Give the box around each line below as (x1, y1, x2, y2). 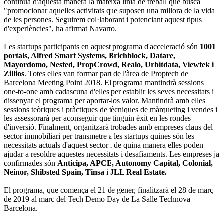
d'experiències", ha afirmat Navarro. (4, 24, 117, 33)
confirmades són (4, 159, 57, 168)
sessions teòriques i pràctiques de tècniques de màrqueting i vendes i (4, 105, 217, 114)
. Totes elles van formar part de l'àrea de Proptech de (24, 69, 188, 78)
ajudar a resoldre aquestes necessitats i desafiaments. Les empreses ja (4, 150, 219, 159)
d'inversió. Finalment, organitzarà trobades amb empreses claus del (4, 123, 213, 132)
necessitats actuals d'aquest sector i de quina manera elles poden (4, 141, 203, 150)
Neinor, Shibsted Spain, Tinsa (4, 168, 104, 177)
